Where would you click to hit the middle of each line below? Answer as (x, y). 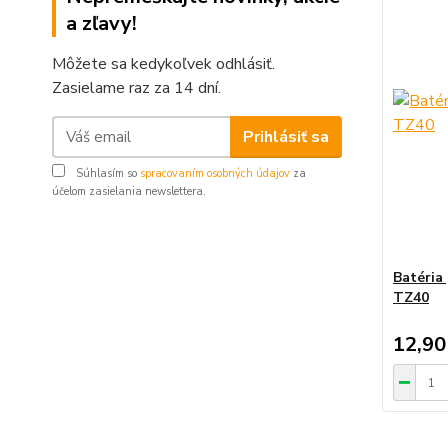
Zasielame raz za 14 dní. (136, 88)
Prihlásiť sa (285, 136)
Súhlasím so (106, 174)
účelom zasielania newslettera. (129, 192)
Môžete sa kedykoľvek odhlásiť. (163, 64)
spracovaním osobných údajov (215, 174)
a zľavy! (101, 24)
